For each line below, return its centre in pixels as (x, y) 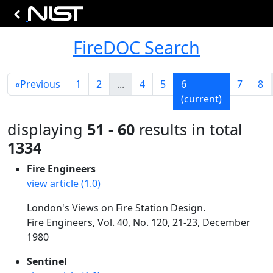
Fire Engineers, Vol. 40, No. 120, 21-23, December (139, 222)
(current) (201, 99)
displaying (47, 129)
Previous (40, 84)
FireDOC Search (136, 47)
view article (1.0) (64, 183)
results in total (189, 129)
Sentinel (47, 261)
